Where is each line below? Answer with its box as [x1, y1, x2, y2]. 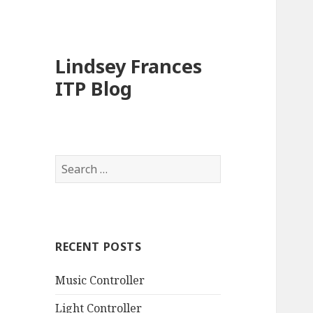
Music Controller [55, 272, 145, 289]
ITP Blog [55, 75, 133, 102]
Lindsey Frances [55, 53, 203, 80]
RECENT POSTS [55, 239, 142, 255]
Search [54, 155, 92, 171]
